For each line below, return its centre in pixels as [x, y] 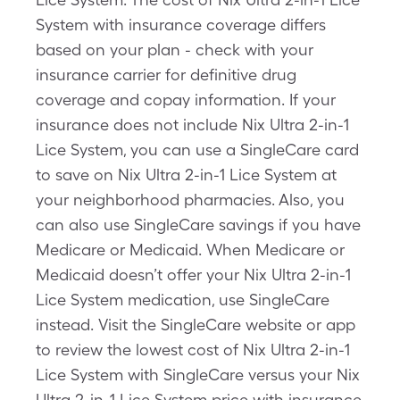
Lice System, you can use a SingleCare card [197, 150]
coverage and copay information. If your [186, 100]
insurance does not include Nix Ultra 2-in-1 [192, 125]
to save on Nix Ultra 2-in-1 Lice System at [186, 175]
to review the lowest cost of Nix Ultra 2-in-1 [193, 350]
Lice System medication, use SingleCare [183, 300]
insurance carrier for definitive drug [166, 75]
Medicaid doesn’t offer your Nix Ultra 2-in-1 [193, 275]
